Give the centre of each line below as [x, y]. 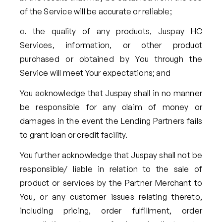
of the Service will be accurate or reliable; [96, 11]
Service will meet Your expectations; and [95, 73]
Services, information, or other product [111, 45]
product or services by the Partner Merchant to [111, 183]
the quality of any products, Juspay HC [117, 31]
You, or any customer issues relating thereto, [111, 197]
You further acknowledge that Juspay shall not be [111, 155]
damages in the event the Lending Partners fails [111, 121]
